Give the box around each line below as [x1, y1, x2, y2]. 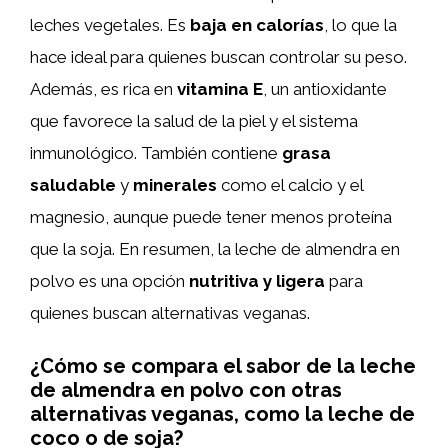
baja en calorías [190, 14, 324, 35]
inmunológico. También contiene [30, 142, 282, 163]
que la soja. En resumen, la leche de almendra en [30, 238, 400, 259]
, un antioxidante [263, 78, 387, 99]
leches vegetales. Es [30, 14, 190, 35]
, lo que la [324, 14, 397, 35]
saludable [30, 174, 116, 195]
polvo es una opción [30, 270, 189, 291]
